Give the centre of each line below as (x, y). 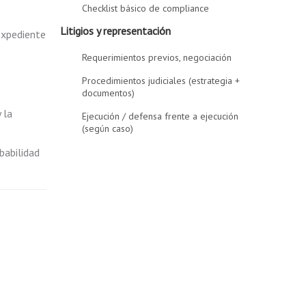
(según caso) (108, 128)
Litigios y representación (116, 31)
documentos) (109, 93)
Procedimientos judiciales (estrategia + (161, 81)
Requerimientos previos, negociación (157, 57)
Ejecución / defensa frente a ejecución (161, 116)
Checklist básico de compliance (146, 8)
